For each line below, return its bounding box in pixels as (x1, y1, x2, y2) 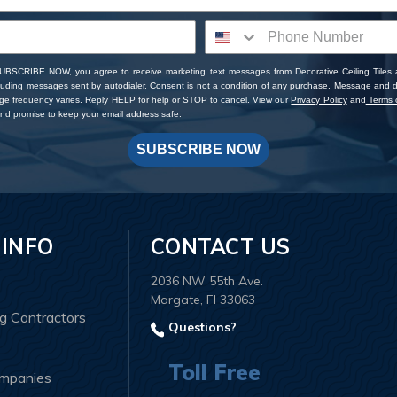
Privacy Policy (291, 95, 347, 105)
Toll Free (168, 358, 261, 385)
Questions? (165, 319, 237, 336)
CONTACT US (151, 233, 291, 261)
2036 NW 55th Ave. (151, 273, 264, 290)
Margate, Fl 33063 (151, 292, 256, 308)
